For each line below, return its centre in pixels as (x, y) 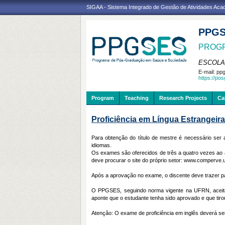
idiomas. (101, 145)
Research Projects (183, 98)
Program (103, 98)
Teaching (137, 98)
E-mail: (207, 72)
